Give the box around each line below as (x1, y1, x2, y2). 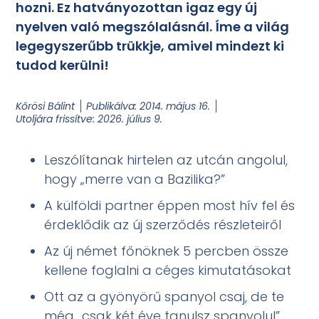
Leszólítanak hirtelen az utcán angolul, (44, 151, 288, 169)
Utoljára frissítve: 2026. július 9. (16, 112, 163, 127)
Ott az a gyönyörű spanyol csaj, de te (44, 288, 285, 306)
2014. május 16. (140, 99, 211, 114)
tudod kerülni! (16, 56, 110, 75)
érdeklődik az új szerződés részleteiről (44, 216, 282, 234)
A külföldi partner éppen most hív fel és (44, 197, 296, 215)
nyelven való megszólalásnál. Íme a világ (16, 18, 290, 36)
